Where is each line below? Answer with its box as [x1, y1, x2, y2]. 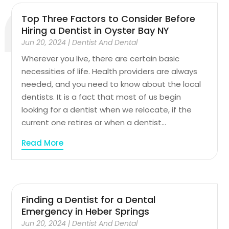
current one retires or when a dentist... [21, 117, 167, 128]
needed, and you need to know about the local [21, 78, 201, 89]
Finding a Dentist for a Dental [21, 193, 156, 207]
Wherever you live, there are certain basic [21, 53, 180, 64]
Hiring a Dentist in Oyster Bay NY [21, 24, 170, 37]
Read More [21, 137, 64, 148]
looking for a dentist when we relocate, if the [21, 104, 192, 115]
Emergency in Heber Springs [21, 205, 150, 218]
